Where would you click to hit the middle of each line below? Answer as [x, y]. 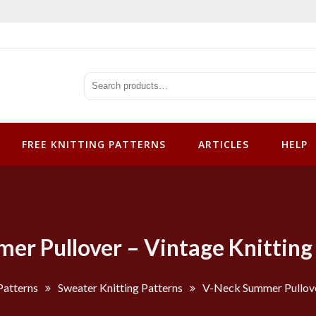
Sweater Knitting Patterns [120, 288]
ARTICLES [224, 145]
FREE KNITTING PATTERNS [94, 145]
